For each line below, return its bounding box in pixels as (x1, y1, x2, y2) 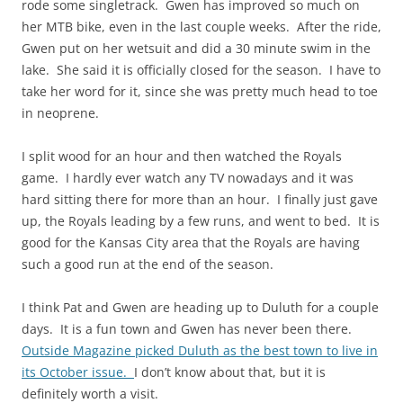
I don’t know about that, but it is (134, 363, 326, 381)
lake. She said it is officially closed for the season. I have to (22, 61, 381, 79)
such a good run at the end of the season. (22, 255, 273, 273)
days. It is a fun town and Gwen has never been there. (22, 320, 355, 338)
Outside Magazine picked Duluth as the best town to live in (22, 342, 378, 360)
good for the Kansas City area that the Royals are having (22, 234, 360, 252)
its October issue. (22, 363, 134, 381)
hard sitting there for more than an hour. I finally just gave (22, 191, 378, 209)
